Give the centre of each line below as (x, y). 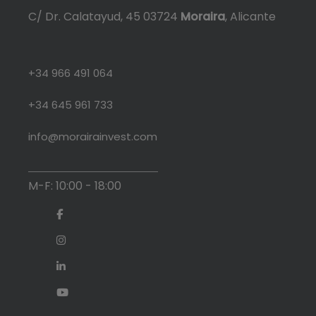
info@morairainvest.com (93, 136)
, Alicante (250, 16)
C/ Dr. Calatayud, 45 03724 (104, 16)
